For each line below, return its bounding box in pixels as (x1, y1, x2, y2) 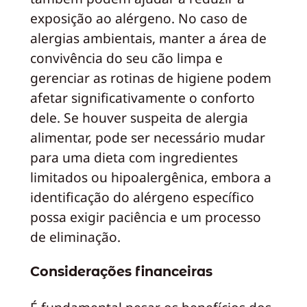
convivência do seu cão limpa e (29, 48, 223, 67)
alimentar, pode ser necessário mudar (29, 127, 265, 147)
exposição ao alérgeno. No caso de (29, 8, 247, 27)
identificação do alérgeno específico (29, 187, 254, 206)
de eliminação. (29, 227, 121, 246)
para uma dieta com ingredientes (29, 147, 238, 167)
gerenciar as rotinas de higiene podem (29, 68, 271, 87)
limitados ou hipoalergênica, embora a (29, 167, 271, 186)
